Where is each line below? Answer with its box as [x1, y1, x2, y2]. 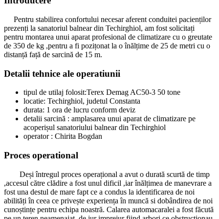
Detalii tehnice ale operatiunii [4, 68, 120, 79]
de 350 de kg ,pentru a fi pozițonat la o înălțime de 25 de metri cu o [4, 42, 210, 50]
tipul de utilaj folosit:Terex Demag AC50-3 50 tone [23, 88, 180, 97]
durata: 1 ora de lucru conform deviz [23, 106, 135, 114]
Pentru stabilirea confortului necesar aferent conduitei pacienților [4, 15, 211, 24]
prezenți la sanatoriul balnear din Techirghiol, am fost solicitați [4, 24, 195, 33]
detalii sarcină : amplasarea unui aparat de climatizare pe [23, 114, 196, 123]
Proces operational [4, 150, 78, 161]
